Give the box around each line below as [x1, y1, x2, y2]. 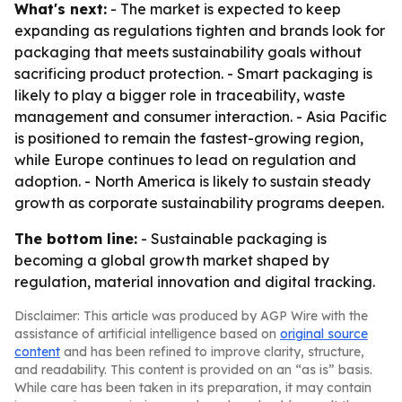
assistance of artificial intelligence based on [14, 326, 280, 342]
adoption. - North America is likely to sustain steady [14, 172, 371, 190]
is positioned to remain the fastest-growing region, [14, 129, 363, 147]
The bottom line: [14, 230, 137, 248]
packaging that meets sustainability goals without [14, 43, 362, 61]
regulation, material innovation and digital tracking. [14, 273, 375, 291]
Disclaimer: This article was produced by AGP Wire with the [14, 308, 368, 324]
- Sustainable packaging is [137, 230, 327, 248]
